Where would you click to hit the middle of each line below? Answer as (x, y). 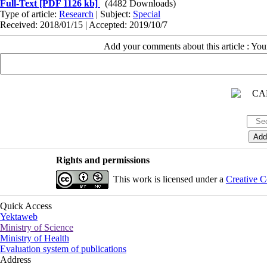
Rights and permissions (103, 160)
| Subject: (113, 14)
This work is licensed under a (169, 179)
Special (147, 14)
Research (76, 14)
